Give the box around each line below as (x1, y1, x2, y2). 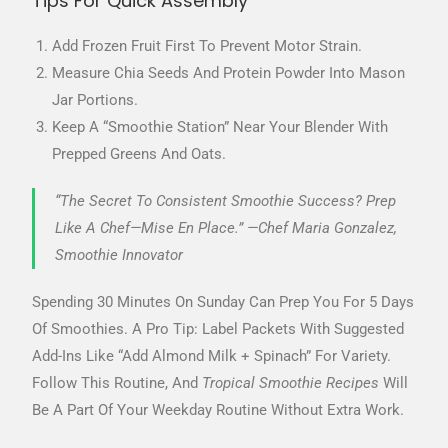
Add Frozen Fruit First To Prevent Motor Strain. (52, 37, 363, 56)
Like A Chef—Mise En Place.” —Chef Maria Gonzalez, (55, 219, 398, 238)
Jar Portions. (52, 91, 139, 110)
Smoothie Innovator (55, 246, 184, 265)
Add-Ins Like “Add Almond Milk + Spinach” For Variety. (32, 347, 392, 366)
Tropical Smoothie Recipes (202, 374, 380, 393)
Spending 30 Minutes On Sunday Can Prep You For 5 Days (32, 293, 415, 312)
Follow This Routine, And (32, 374, 203, 393)
